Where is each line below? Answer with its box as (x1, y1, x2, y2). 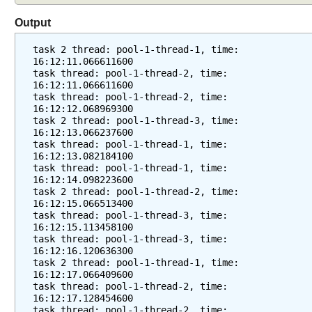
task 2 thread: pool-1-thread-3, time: (33, 115, 239, 126)
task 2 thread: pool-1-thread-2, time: (33, 186, 239, 197)
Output (15, 16, 51, 29)
